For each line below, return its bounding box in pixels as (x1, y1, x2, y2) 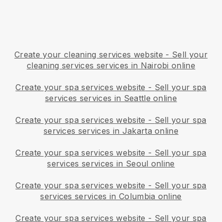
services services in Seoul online (47, 158, 175, 168)
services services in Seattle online (45, 93, 177, 103)
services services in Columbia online (40, 191, 182, 201)
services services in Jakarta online (43, 125, 179, 136)
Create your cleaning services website (14, 49, 163, 59)
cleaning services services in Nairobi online (26, 60, 196, 70)
